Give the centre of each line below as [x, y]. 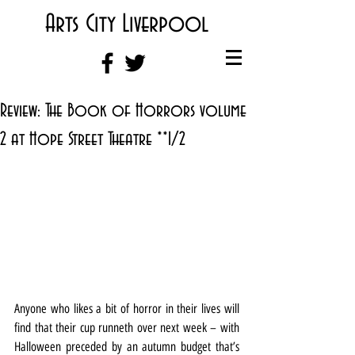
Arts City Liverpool [127, 24]
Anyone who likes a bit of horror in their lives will [127, 308]
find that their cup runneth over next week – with [127, 327]
